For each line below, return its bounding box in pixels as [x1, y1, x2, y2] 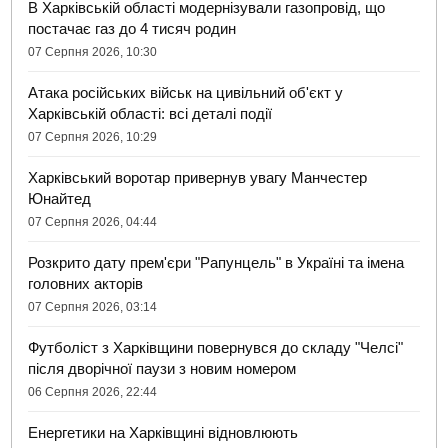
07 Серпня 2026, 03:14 [28, 300, 158, 315]
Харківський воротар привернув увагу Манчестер [28, 169, 368, 187]
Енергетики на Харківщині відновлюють [28, 424, 299, 442]
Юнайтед [28, 190, 92, 208]
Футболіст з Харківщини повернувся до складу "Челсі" [28, 339, 404, 357]
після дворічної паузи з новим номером [28, 360, 297, 378]
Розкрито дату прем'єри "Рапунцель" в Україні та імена [28, 254, 405, 272]
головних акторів [28, 275, 144, 293]
